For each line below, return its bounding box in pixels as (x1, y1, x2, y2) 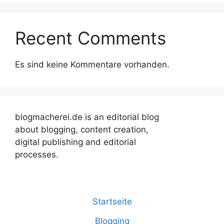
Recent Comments (15, 27, 166, 49)
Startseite (92, 196, 132, 206)
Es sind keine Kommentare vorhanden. (15, 59, 169, 70)
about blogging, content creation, (15, 124, 148, 135)
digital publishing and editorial (15, 137, 136, 147)
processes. (15, 149, 58, 160)
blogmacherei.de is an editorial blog (15, 112, 159, 122)
